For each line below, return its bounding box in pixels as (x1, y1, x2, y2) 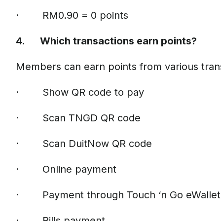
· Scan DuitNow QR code (16, 138, 152, 149)
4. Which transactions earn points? (16, 35, 197, 47)
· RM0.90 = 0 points (16, 9, 128, 21)
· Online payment (16, 163, 116, 175)
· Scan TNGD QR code (16, 112, 141, 124)
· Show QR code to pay (16, 86, 144, 98)
